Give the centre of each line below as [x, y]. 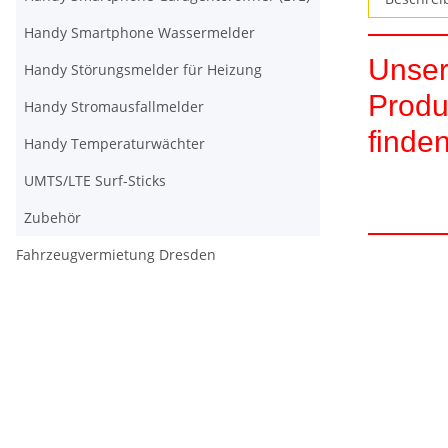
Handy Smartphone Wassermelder [139, 32]
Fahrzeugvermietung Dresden [116, 254]
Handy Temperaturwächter [114, 143]
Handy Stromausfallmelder [114, 106]
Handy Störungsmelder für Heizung [143, 69]
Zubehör [52, 217]
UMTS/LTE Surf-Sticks [95, 180]
